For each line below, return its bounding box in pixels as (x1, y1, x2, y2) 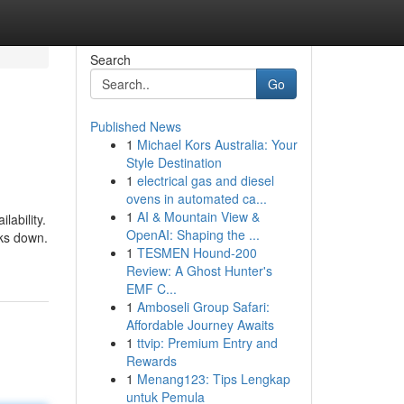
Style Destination (125, 153, 222, 171)
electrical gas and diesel (136, 171, 274, 189)
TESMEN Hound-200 (136, 243, 257, 262)
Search (89, 50, 131, 69)
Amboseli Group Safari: (136, 298, 270, 316)
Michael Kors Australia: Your (136, 135, 298, 153)
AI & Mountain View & (136, 207, 260, 225)
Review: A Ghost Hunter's (125, 262, 272, 280)
